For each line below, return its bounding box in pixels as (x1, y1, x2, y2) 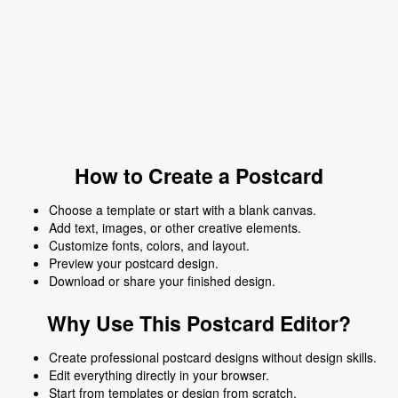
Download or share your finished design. (49, 272, 275, 291)
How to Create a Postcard (75, 161, 323, 191)
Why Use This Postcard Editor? (47, 308, 351, 338)
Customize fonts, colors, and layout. (49, 236, 250, 255)
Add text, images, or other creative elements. (49, 219, 301, 237)
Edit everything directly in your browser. (49, 366, 269, 385)
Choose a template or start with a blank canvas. (49, 201, 316, 219)
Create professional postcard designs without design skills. (49, 348, 377, 367)
